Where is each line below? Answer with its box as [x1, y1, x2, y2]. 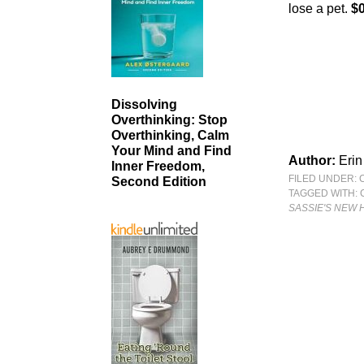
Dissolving [111, 97, 177, 112]
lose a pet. [288, 2, 352, 15]
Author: [288, 154, 340, 167]
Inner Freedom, [111, 159, 205, 174]
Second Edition [111, 175, 206, 189]
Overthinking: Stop [111, 113, 227, 128]
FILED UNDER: [288, 173, 360, 184]
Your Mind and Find [111, 144, 232, 158]
